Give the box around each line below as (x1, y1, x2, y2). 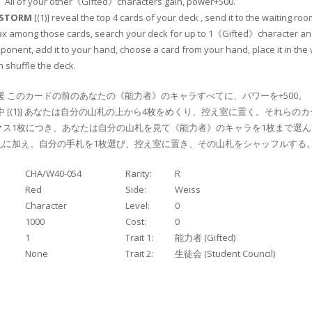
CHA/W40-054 (25, 167, 81, 180)
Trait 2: (125, 247, 153, 260)
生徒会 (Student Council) (175, 247, 275, 260)
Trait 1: (125, 231, 153, 244)
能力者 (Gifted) (175, 231, 235, 244)
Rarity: (125, 167, 152, 180)
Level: (125, 199, 150, 212)
